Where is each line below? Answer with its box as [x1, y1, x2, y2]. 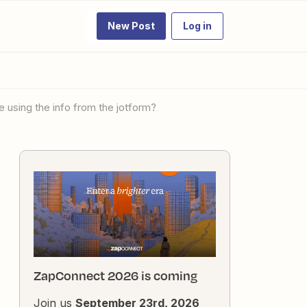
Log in [183, 20, 212, 32]
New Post [108, 20, 155, 32]
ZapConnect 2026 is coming [34, 267, 197, 285]
